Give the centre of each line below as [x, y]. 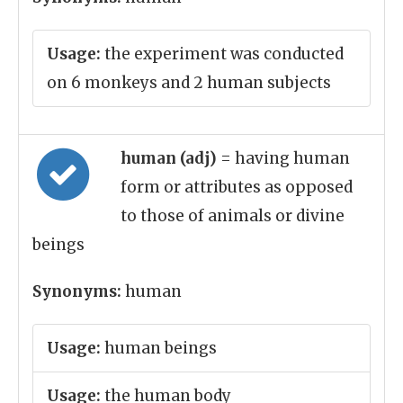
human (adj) [170, 158]
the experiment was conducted [222, 54]
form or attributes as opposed [237, 187]
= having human [285, 158]
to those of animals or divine [233, 216]
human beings [159, 348]
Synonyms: [77, 291]
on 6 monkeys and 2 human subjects [189, 83]
